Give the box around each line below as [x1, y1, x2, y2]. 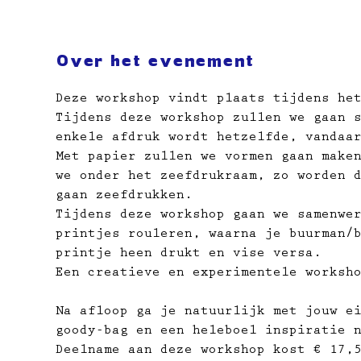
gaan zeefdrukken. [55, 190, 193, 203]
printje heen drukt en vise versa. [55, 248, 322, 261]
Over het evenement [55, 53, 254, 72]
